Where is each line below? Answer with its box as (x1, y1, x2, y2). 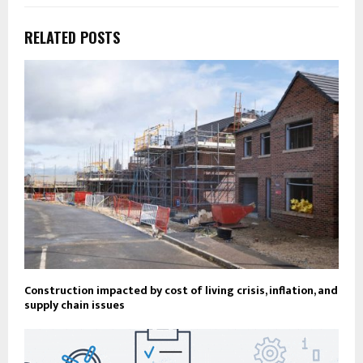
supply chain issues (24, 296, 125, 315)
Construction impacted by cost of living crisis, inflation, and (24, 281, 338, 301)
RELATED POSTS (24, 26, 120, 48)
